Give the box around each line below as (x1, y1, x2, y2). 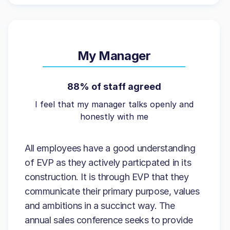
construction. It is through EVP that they (25, 171, 189, 182)
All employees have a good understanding (25, 143, 196, 154)
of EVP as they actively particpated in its (25, 157, 191, 168)
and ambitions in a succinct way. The (25, 200, 175, 211)
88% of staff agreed (67, 81, 161, 92)
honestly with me (80, 111, 148, 122)
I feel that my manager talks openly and (34, 99, 194, 109)
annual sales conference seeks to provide (25, 215, 194, 225)
